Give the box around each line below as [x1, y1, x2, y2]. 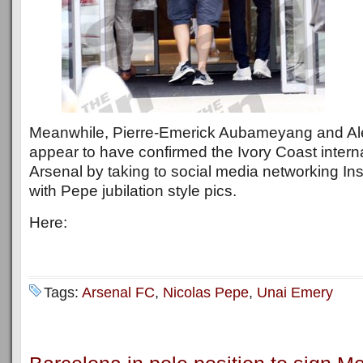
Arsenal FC [82, 284, 155, 301]
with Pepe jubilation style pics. [29, 182, 237, 199]
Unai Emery [257, 284, 333, 301]
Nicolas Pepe [163, 284, 249, 301]
